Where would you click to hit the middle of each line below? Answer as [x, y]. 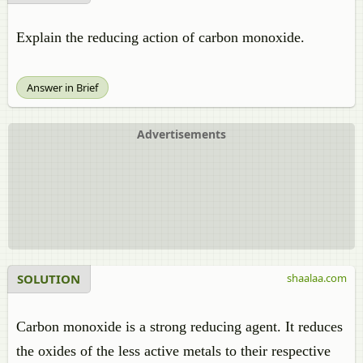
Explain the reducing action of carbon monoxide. [160, 37]
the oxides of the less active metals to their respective [173, 351]
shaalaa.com [317, 278]
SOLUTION [49, 279]
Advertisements [181, 134]
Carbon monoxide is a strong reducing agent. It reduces [179, 327]
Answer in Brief [62, 88]
